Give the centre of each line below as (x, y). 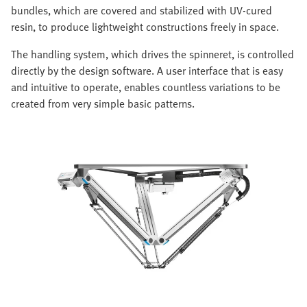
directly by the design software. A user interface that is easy (147, 70)
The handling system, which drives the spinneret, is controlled (152, 54)
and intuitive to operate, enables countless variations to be (146, 87)
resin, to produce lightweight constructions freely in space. (145, 26)
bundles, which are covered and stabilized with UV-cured (142, 10)
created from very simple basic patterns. (103, 103)
